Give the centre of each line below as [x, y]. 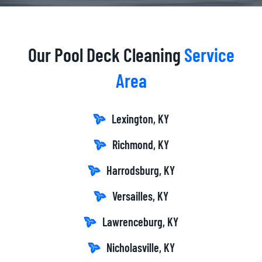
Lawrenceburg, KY [140, 222]
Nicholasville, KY [140, 248]
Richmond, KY [140, 145]
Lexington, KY [140, 119]
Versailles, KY [140, 196]
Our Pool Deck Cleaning [106, 55]
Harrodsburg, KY [140, 170]
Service [209, 55]
